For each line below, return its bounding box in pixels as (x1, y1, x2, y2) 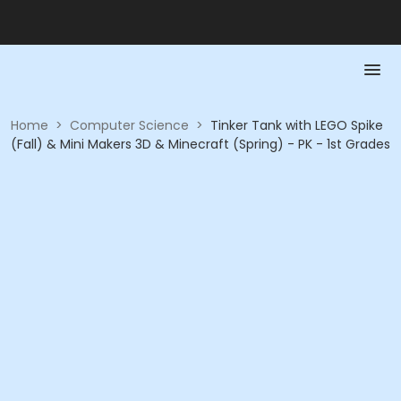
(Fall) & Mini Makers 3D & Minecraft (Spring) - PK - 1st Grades (11, 135, 390, 153)
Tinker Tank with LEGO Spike (210, 116, 383, 134)
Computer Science (70, 116, 189, 134)
